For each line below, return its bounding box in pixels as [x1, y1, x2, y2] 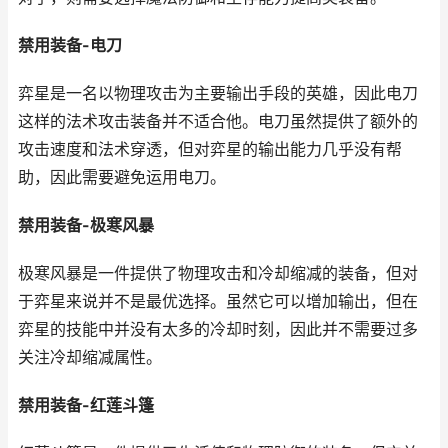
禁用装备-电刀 [18, 36, 122, 55]
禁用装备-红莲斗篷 [18, 396, 154, 415]
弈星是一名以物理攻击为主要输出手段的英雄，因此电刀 [18, 84, 418, 103]
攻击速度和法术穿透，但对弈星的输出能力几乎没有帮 [18, 140, 402, 159]
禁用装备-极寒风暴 [18, 216, 154, 235]
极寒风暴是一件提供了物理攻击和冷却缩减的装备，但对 [18, 264, 418, 283]
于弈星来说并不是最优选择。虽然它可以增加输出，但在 [18, 292, 418, 311]
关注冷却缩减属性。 [18, 348, 162, 367]
